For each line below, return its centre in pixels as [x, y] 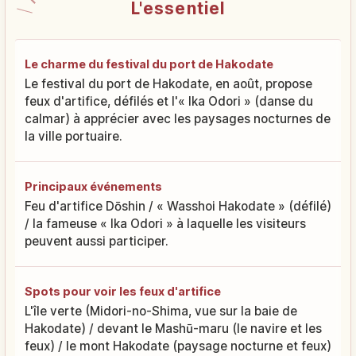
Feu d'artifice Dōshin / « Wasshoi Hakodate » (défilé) [178, 207]
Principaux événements [93, 187]
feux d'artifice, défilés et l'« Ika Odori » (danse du [169, 102]
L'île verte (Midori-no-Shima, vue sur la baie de [161, 311]
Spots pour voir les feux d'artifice [123, 292]
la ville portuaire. [74, 137]
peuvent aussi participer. [97, 242]
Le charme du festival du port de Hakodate [149, 64]
